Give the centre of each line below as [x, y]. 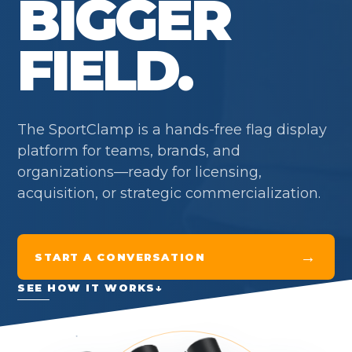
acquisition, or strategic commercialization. [169, 193]
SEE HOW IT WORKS [86, 288]
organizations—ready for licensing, [139, 172]
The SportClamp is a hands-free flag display [172, 130]
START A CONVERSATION [120, 257]
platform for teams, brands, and [129, 151]
